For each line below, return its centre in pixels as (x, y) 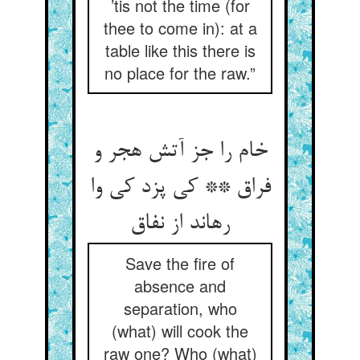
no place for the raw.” (180, 73)
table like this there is (180, 50)
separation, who (180, 308)
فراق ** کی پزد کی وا (180, 188)
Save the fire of (180, 263)
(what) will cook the (180, 331)
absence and (180, 286)
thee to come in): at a (180, 28)
